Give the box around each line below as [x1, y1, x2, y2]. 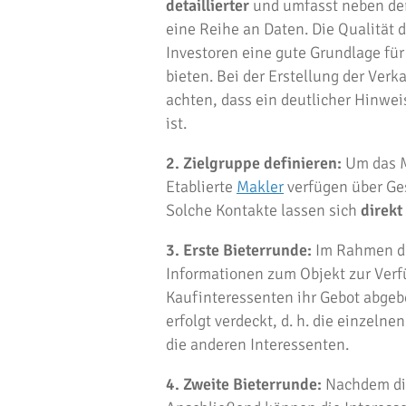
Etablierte [166, 177, 237, 197]
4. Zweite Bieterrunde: [166, 374, 322, 394]
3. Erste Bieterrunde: [166, 240, 312, 260]
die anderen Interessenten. [166, 334, 349, 354]
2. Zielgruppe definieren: [166, 153, 342, 173]
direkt [361, 200, 402, 220]
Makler [237, 177, 284, 197]
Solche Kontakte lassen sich [166, 200, 361, 220]
